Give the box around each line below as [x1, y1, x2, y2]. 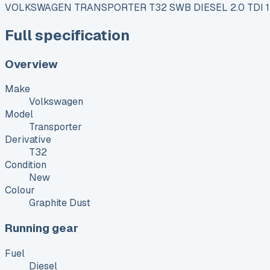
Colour [5, 184, 35, 197]
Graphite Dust [29, 196, 90, 210]
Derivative [5, 133, 51, 146]
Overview [5, 56, 58, 72]
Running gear [5, 220, 78, 236]
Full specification [5, 25, 130, 45]
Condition [5, 159, 46, 172]
